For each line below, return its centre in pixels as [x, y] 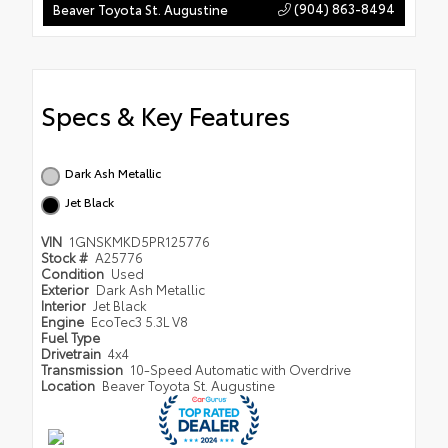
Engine [64, 321]
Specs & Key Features [165, 115]
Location [69, 385]
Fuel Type [70, 337]
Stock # [66, 257]
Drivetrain [72, 353]
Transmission [83, 369]
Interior [65, 305]
